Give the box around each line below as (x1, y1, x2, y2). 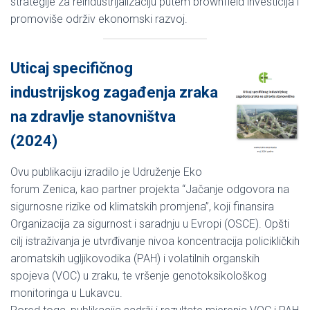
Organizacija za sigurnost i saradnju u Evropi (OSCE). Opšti (10, 217, 289, 230)
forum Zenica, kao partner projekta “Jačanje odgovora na (10, 182, 289, 196)
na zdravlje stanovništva (10, 107, 176, 125)
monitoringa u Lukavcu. (10, 286, 122, 300)
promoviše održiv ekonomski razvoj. (10, 12, 188, 26)
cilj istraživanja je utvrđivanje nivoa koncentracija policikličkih (10, 234, 300, 248)
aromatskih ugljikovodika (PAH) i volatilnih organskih (10, 251, 259, 265)
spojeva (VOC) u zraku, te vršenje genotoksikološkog (10, 268, 266, 282)
